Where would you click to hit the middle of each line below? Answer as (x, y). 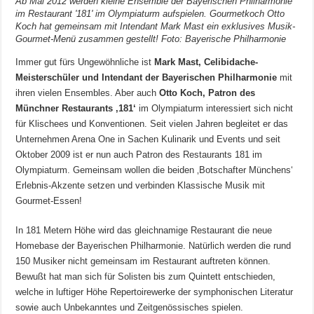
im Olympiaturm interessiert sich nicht (215, 109)
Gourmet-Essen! (49, 201)
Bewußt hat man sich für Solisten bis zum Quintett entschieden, (146, 277)
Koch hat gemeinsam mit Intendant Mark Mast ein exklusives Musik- (156, 27)
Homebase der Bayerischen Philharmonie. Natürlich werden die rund (153, 246)
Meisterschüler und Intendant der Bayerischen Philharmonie (146, 78)
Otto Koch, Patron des (207, 93)
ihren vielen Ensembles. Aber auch (88, 93)
